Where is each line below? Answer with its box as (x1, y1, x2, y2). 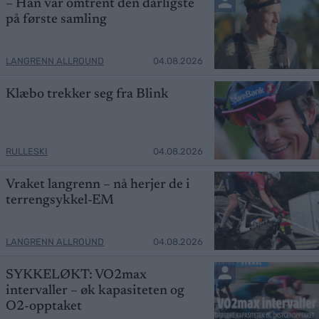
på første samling (6, 12, 107, 26)
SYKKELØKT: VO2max (6, 268, 147, 282)
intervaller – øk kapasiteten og (6, 283, 184, 298)
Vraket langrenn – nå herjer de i (6, 177, 190, 192)
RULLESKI (6, 145, 48, 157)
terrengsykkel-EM (6, 193, 114, 207)
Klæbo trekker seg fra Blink (6, 87, 169, 101)
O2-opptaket (6, 299, 82, 313)
